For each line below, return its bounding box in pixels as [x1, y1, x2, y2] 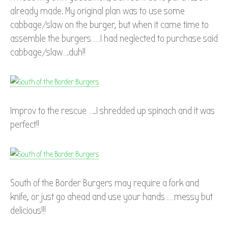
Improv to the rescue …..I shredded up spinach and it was [10, 105, 215, 117]
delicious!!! [10, 205, 46, 216]
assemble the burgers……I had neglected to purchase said [10, 33, 218, 44]
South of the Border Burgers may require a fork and [10, 178, 199, 189]
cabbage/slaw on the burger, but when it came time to [10, 19, 209, 31]
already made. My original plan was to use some [10, 6, 185, 17]
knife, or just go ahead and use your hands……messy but [10, 191, 213, 203]
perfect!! [10, 119, 39, 130]
